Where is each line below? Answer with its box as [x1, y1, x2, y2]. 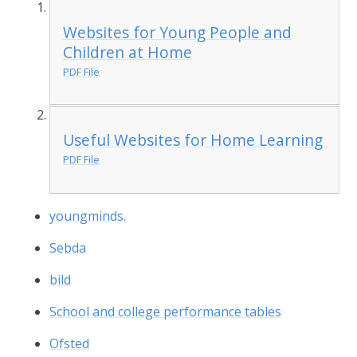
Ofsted [49, 334, 90, 352]
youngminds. [49, 206, 127, 225]
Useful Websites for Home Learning [63, 129, 324, 151]
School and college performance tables [49, 302, 282, 320]
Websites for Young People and [63, 21, 292, 43]
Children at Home [63, 41, 193, 63]
